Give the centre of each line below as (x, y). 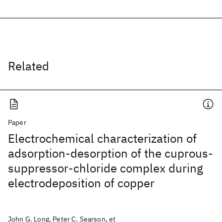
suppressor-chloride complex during (106, 168)
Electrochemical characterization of (102, 138)
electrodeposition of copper (81, 183)
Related (28, 66)
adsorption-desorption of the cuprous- (111, 153)
